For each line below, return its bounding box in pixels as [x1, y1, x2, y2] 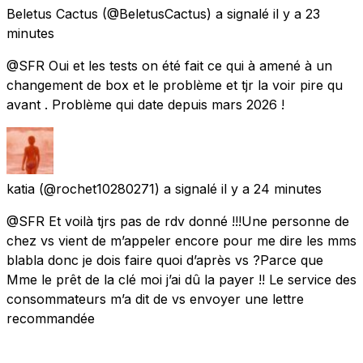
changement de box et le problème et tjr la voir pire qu [6, 76, 343, 93]
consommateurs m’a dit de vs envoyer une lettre [6, 290, 304, 307]
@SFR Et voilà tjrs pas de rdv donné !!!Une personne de [6, 212, 349, 229]
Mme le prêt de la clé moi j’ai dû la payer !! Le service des [6, 271, 357, 288]
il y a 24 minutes [221, 180, 322, 197]
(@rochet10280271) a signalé [39, 180, 217, 197]
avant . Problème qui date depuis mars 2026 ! [6, 96, 284, 113]
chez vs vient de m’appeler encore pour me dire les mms [6, 232, 357, 249]
